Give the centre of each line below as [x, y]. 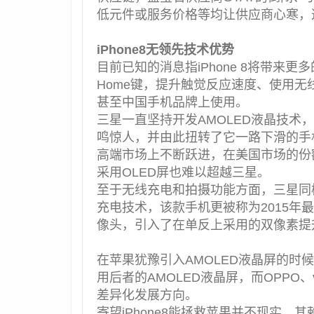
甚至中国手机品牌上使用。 [172, 102]
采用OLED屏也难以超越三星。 [183, 172]
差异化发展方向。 [147, 295]
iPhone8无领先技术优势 [165, 49]
